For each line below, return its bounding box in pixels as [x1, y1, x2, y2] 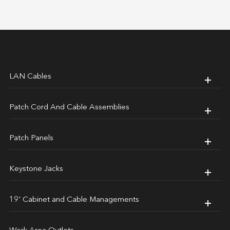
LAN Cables [9, 72, 51, 81]
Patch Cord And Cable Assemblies [9, 103, 129, 111]
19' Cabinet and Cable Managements [9, 196, 139, 204]
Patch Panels [9, 134, 53, 142]
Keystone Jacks [9, 165, 63, 173]
